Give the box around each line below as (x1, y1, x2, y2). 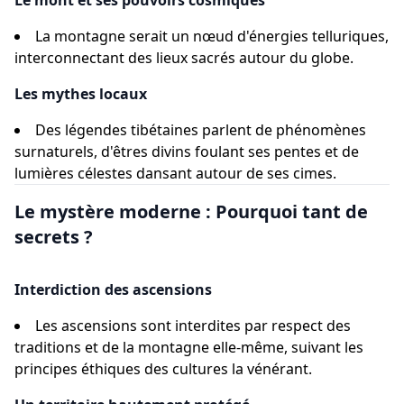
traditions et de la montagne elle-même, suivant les (14, 337, 363, 357)
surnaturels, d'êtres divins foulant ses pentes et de (14, 142, 359, 161)
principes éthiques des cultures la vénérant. (14, 359, 312, 379)
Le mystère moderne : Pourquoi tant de (14, 199, 368, 224)
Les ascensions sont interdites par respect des (35, 316, 351, 335)
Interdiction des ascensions (14, 280, 212, 299)
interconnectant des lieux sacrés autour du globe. (14, 48, 353, 68)
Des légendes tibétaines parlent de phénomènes (35, 120, 366, 140)
